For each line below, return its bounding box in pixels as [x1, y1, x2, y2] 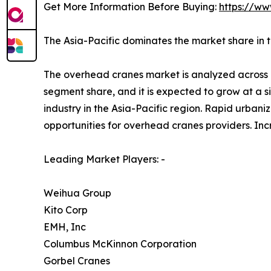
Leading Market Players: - [44, 153, 165, 166]
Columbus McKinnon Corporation [44, 238, 197, 250]
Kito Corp [44, 204, 88, 217]
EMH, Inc [44, 221, 86, 233]
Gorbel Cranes [44, 255, 110, 267]
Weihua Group [44, 187, 111, 200]
